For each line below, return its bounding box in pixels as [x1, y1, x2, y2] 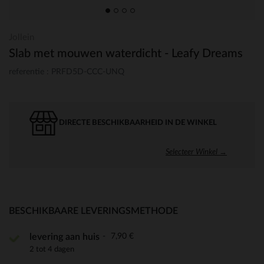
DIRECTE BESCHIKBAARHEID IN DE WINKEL [59, 118, 217, 127]
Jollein [9, 33, 34, 42]
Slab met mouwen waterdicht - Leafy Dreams [9, 48, 243, 60]
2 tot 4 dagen [29, 245, 74, 253]
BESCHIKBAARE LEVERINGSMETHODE [9, 206, 178, 216]
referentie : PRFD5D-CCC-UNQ [9, 67, 124, 76]
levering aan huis [29, 232, 100, 242]
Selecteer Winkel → [166, 146, 227, 156]
